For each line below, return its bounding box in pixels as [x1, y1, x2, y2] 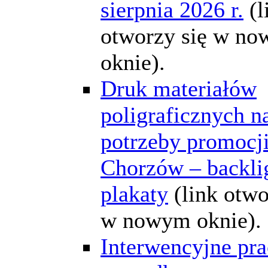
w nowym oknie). [100, 207, 261, 233]
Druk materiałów [100, 75, 257, 101]
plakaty [100, 181, 168, 206]
